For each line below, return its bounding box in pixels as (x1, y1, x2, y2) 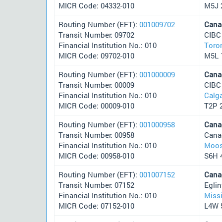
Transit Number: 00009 (58, 79, 134, 90)
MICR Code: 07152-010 (58, 200, 134, 211)
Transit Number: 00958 (58, 129, 134, 140)
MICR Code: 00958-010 (58, 150, 134, 161)
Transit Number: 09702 (58, 29, 134, 40)
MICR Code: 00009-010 (58, 100, 134, 111)
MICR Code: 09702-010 (58, 50, 134, 60)
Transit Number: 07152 (58, 179, 134, 190)
